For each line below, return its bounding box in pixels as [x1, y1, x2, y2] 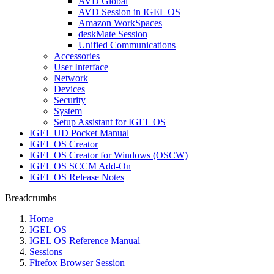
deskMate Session [78, 29, 147, 39]
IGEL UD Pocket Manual [29, 128, 129, 138]
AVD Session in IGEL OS [78, 7, 180, 17]
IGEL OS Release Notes [29, 172, 124, 182]
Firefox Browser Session [29, 257, 125, 268]
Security [54, 95, 86, 105]
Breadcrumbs [5, 193, 56, 203]
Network [54, 73, 88, 83]
